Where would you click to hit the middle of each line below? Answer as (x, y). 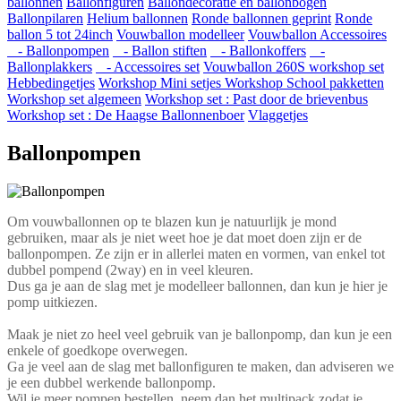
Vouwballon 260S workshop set (294, 67)
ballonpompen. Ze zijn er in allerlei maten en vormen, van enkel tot (196, 253)
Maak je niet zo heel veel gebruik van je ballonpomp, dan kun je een (200, 334)
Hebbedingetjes (51, 83)
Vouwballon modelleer (180, 34)
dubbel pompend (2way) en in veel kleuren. (132, 269)
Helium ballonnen (137, 18)
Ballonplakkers (50, 67)
